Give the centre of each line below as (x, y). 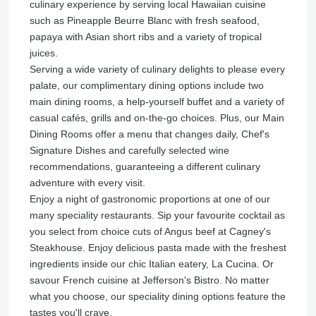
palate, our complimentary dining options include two (147, 85)
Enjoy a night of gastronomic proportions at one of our (150, 199)
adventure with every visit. (87, 182)
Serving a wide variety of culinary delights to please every (157, 69)
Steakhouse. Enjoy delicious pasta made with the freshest (158, 247)
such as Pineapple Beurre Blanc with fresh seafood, (145, 20)
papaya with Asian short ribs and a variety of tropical (146, 36)
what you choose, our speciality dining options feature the (158, 296)
